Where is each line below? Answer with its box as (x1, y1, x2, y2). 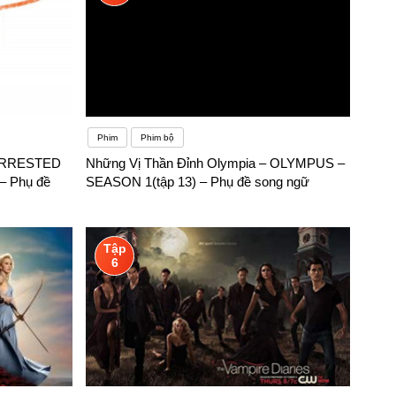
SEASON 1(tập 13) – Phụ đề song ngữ (86, 174, 310, 190)
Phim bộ (141, 133, 175, 143)
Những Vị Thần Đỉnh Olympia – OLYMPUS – (86, 156, 346, 171)
